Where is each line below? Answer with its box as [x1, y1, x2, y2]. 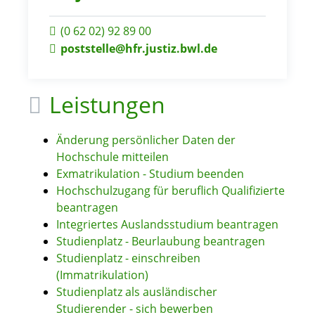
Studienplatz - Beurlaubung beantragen [56, 233, 265, 249]
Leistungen [49, 89, 166, 120]
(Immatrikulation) [56, 267, 148, 283]
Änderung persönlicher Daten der [56, 132, 236, 148]
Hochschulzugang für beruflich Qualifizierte [56, 183, 285, 198]
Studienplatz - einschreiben [56, 250, 200, 266]
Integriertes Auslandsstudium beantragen [56, 217, 278, 232]
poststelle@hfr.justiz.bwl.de [60, 41, 217, 56]
